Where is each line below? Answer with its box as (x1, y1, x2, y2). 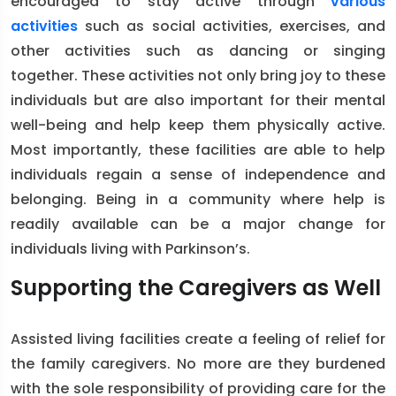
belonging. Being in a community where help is (11, 189, 385, 209)
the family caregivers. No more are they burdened (11, 354, 385, 374)
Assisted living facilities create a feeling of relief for (11, 329, 385, 349)
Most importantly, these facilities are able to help (11, 140, 385, 160)
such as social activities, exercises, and (78, 16, 385, 36)
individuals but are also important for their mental (11, 90, 385, 110)
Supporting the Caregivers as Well (11, 273, 381, 302)
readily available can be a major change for (11, 214, 385, 234)
